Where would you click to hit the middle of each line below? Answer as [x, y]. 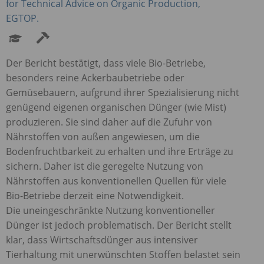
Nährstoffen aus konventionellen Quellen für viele [116, 181]
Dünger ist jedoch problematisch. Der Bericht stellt [119, 225]
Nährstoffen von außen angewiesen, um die [103, 136]
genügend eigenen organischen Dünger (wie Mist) [116, 107]
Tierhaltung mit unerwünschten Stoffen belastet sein [123, 254]
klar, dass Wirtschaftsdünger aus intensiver [102, 240]
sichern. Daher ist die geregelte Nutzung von [105, 166]
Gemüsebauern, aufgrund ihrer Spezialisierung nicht [123, 92]
